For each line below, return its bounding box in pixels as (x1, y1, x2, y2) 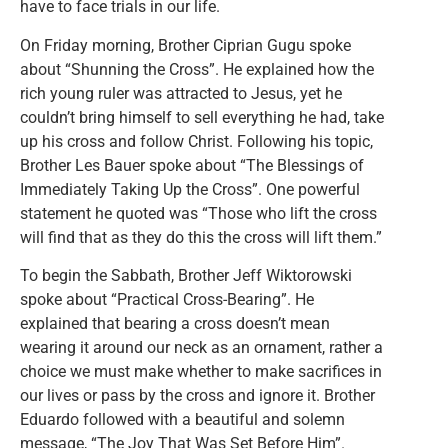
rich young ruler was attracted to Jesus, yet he (20, 83, 342, 103)
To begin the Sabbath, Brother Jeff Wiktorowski (20, 266, 352, 286)
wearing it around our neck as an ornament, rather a (20, 338, 383, 358)
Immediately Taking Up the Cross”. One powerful (20, 179, 360, 199)
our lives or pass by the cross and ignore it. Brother (20, 386, 375, 406)
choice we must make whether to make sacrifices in (20, 362, 382, 382)
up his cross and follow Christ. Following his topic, (20, 131, 373, 151)
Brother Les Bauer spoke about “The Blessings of (20, 155, 364, 175)
